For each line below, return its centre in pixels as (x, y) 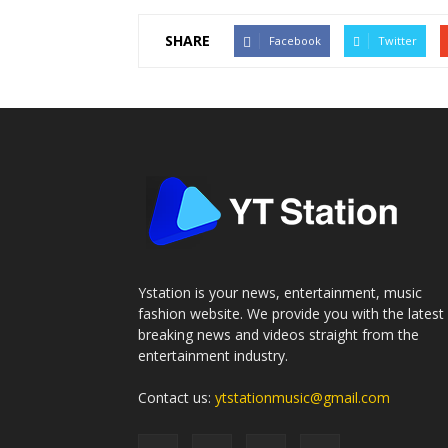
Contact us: (176, 397)
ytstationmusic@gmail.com (302, 397)
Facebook (295, 40)
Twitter (397, 40)
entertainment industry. (213, 355)
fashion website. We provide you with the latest (291, 313)
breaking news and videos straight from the (278, 334)
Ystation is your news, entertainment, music (280, 292)
